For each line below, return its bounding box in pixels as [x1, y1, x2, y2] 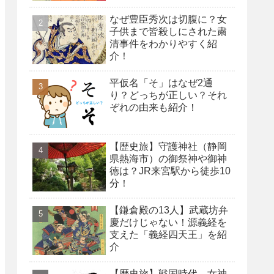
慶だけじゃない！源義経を [109, 217, 227, 228]
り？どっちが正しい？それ [109, 89, 227, 100]
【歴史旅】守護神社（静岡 [109, 141, 227, 152]
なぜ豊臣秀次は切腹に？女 [109, 13, 227, 24]
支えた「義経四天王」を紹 [109, 229, 227, 240]
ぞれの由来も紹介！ [109, 102, 198, 113]
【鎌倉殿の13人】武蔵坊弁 [109, 204, 228, 215]
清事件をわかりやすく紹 [109, 38, 217, 49]
